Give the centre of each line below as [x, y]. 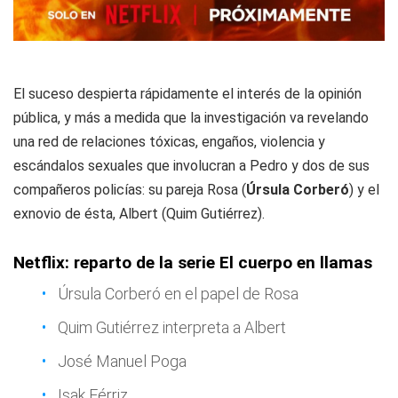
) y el [364, 189]
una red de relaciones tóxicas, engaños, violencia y [169, 141]
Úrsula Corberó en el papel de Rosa [178, 293]
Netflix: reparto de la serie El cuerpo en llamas [193, 262]
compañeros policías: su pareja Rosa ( [130, 189]
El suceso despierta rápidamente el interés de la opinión [187, 93]
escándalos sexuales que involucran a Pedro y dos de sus [191, 165]
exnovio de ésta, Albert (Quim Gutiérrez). [139, 213]
